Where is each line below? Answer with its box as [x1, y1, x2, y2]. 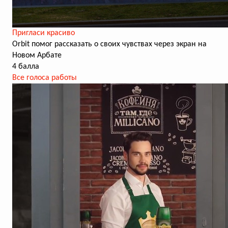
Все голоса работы [12, 74, 77, 82]
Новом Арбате [12, 51, 62, 60]
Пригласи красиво [12, 29, 75, 37]
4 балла [12, 63, 39, 71]
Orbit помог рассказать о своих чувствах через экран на [12, 40, 207, 48]
